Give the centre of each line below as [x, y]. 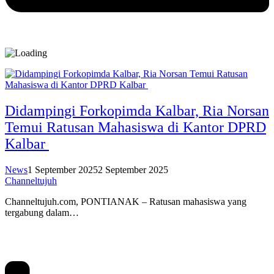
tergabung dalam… [42, 213]
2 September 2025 [133, 170]
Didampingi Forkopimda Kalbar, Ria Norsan [137, 111]
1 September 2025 [63, 170]
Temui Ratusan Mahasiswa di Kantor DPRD [135, 128]
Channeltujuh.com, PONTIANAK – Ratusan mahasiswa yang [126, 202]
